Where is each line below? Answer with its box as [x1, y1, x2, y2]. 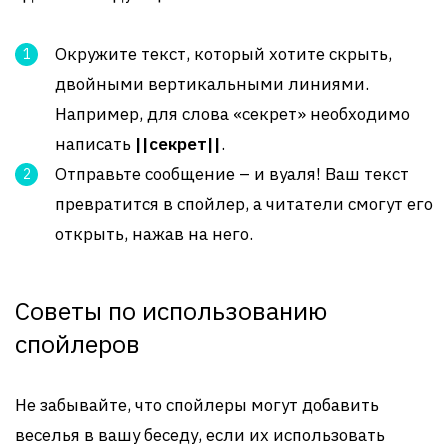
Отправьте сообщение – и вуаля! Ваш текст [55, 163, 409, 185]
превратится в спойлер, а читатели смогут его [55, 193, 433, 215]
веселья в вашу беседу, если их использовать [15, 424, 385, 446]
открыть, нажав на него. [55, 223, 253, 245]
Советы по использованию [15, 294, 327, 327]
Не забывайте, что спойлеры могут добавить [15, 394, 379, 416]
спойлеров [15, 327, 140, 360]
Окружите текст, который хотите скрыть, [55, 43, 392, 65]
